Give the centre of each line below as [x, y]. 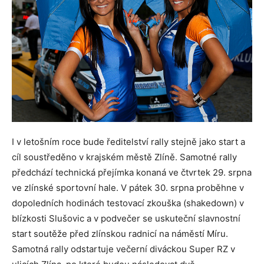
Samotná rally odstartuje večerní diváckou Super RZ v [123, 249]
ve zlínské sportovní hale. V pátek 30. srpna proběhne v [128, 187]
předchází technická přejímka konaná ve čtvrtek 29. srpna [132, 172]
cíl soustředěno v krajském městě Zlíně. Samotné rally [124, 157]
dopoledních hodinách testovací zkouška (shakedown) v [128, 203]
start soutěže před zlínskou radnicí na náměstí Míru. [120, 233]
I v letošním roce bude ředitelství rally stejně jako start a [128, 141]
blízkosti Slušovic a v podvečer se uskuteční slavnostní [126, 218]
